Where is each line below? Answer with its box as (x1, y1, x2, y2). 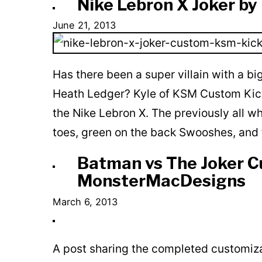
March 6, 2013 (52, 195, 118, 208)
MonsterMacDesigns (77, 171, 246, 191)
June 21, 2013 (52, 19, 116, 32)
